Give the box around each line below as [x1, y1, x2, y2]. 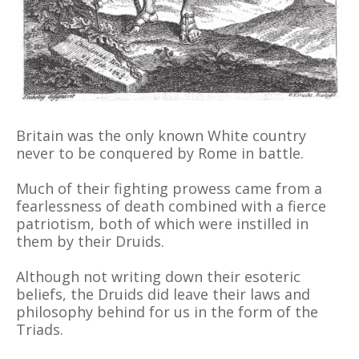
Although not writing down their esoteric [16, 266, 301, 286]
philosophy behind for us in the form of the [16, 301, 318, 321]
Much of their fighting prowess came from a [16, 178, 322, 198]
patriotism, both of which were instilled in [16, 213, 309, 233]
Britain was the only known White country [16, 125, 306, 145]
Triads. [16, 319, 63, 339]
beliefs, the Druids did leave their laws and [16, 284, 310, 304]
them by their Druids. [16, 231, 164, 251]
